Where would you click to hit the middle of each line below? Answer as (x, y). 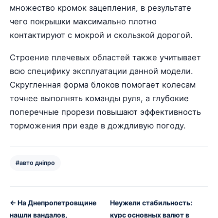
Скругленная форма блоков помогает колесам (103, 84)
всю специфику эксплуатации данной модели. (101, 71)
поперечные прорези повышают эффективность (105, 112)
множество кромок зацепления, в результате (100, 8)
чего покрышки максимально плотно (83, 21)
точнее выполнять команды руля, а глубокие (99, 98)
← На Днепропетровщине (53, 202)
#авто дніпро (35, 163)
